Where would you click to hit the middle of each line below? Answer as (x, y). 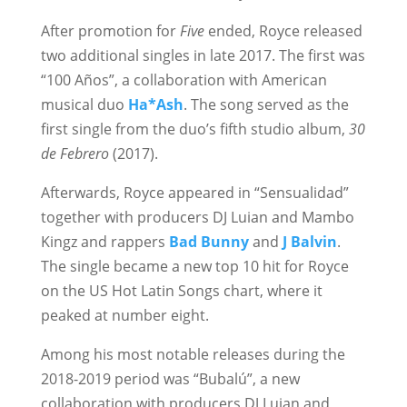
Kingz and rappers (104, 242)
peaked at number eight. (124, 315)
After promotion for (110, 31)
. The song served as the (266, 104)
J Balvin (309, 242)
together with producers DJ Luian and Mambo (197, 217)
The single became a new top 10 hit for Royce (194, 266)
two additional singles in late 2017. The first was (203, 55)
